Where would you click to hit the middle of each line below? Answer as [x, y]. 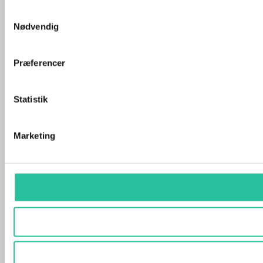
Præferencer [40, 63]
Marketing [34, 136]
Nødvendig [36, 26]
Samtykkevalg [32, 15]
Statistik [31, 99]
